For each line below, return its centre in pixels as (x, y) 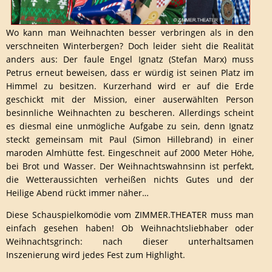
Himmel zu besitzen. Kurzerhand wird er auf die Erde (130, 86)
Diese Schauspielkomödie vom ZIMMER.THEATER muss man (130, 215)
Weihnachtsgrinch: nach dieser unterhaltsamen (130, 242)
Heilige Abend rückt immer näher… (77, 193)
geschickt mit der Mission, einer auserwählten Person (130, 100)
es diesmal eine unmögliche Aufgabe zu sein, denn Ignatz (130, 126)
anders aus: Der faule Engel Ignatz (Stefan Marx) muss (130, 59)
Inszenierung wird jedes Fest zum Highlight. (96, 255)
